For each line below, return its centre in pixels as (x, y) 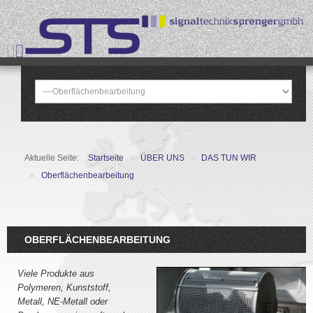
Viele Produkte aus (56, 273)
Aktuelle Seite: (53, 158)
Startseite (106, 158)
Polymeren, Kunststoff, (64, 287)
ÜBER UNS (163, 158)
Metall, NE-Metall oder (63, 301)
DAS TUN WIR (229, 158)
